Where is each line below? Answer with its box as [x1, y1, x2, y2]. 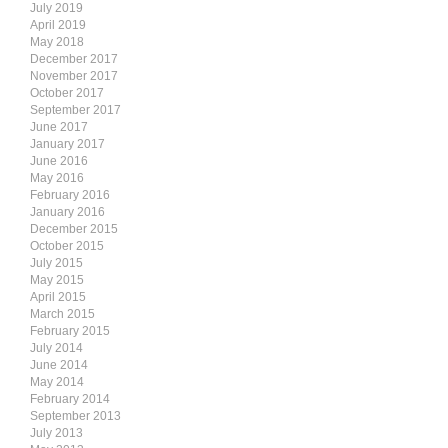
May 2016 [30, 171, 84, 185]
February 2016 [30, 188, 110, 202]
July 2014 [30, 341, 83, 355]
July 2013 [30, 426, 83, 440]
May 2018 [30, 35, 84, 49]
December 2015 [30, 222, 118, 236]
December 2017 [30, 52, 118, 66]
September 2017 [30, 103, 121, 117]
